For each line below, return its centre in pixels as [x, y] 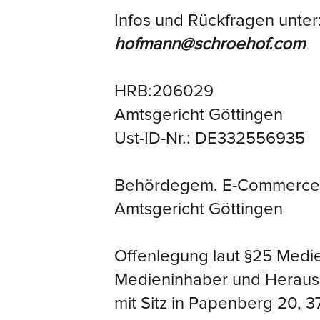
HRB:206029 [164, 91]
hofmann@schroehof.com [210, 44]
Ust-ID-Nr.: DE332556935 [210, 138]
